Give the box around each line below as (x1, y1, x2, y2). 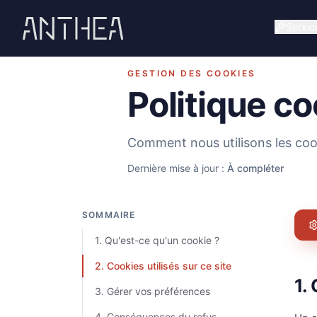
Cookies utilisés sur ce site (107, 260, 231, 272)
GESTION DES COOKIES (127, 68, 256, 79)
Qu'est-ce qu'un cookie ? (105, 234, 219, 246)
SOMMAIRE (82, 209, 136, 220)
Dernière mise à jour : (127, 162, 227, 174)
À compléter (227, 162, 284, 174)
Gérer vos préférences (107, 285, 210, 297)
